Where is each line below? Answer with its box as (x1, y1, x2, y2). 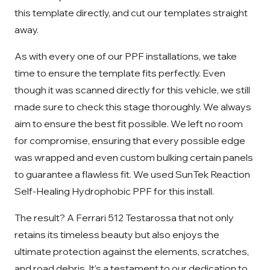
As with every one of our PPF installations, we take (14, 49, 237, 62)
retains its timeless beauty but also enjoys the (14, 228, 219, 240)
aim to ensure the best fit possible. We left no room (14, 117, 243, 130)
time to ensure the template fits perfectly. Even (14, 66, 225, 79)
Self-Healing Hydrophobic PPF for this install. (14, 184, 214, 197)
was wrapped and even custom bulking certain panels (14, 151, 253, 163)
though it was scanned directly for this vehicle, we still (14, 83, 250, 96)
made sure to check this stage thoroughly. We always (14, 100, 251, 113)
